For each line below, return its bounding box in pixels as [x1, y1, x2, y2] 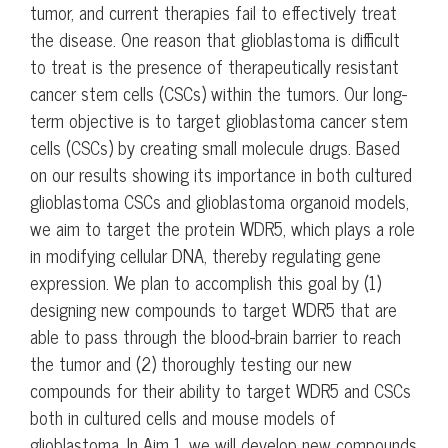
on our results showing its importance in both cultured [30, 159, 412, 190]
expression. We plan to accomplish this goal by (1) [30, 267, 381, 298]
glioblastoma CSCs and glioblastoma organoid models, [30, 186, 409, 217]
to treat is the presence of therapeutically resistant [30, 51, 399, 82]
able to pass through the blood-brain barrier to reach [30, 321, 401, 352]
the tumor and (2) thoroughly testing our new [30, 348, 352, 379]
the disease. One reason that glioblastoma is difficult [30, 24, 400, 55]
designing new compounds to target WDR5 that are [30, 294, 397, 325]
